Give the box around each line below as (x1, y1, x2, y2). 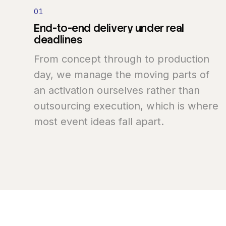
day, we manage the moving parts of (34, 68, 210, 81)
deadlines (34, 32, 83, 46)
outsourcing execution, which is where (34, 99, 219, 112)
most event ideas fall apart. (34, 115, 164, 128)
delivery (93, 21, 133, 35)
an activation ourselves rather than (34, 84, 200, 97)
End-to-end (34, 21, 91, 35)
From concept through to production (34, 52, 210, 66)
